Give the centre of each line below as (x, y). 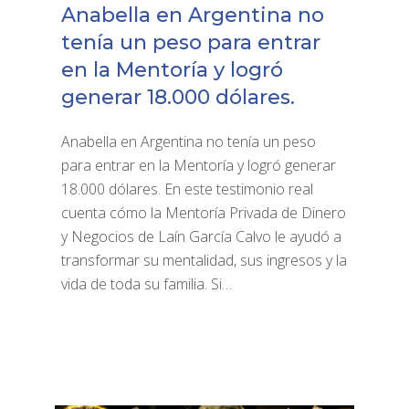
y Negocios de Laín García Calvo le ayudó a (201, 237)
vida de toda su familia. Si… (146, 284)
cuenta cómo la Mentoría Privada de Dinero (203, 213)
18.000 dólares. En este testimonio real (187, 189)
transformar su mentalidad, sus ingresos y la (204, 261)
